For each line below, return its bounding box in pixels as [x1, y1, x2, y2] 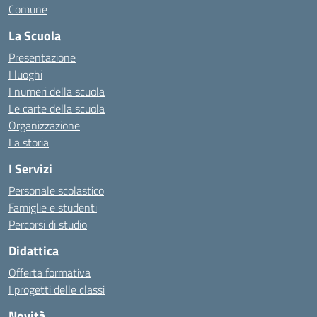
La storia [8, 134, 49, 151]
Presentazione [8, 49, 76, 66]
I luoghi [8, 66, 42, 83]
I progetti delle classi [8, 281, 105, 298]
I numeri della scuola [8, 83, 105, 100]
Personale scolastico [8, 182, 104, 199]
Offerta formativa [8, 264, 91, 281]
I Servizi [8, 159, 52, 178]
